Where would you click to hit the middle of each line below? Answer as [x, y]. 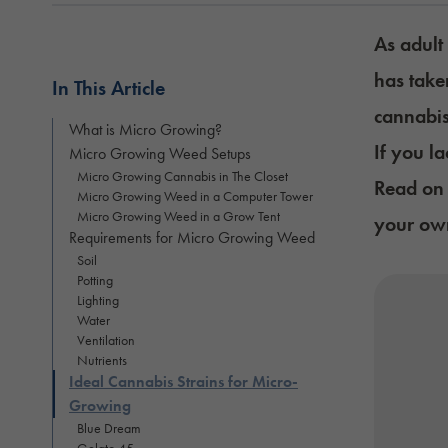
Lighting [98, 299]
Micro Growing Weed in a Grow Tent [180, 215]
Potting [95, 279]
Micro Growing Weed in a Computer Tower [195, 195]
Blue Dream [109, 427]
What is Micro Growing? [145, 129]
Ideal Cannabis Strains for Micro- [183, 381]
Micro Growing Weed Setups [160, 153]
